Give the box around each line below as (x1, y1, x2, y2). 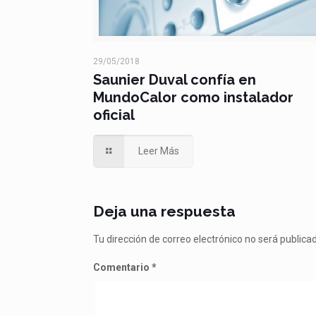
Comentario (93, 261, 152, 273)
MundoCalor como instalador (93, 88, 294, 106)
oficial (93, 106, 135, 123)
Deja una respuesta (93, 202, 236, 220)
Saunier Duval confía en (93, 71, 257, 88)
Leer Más (138, 145, 179, 157)
